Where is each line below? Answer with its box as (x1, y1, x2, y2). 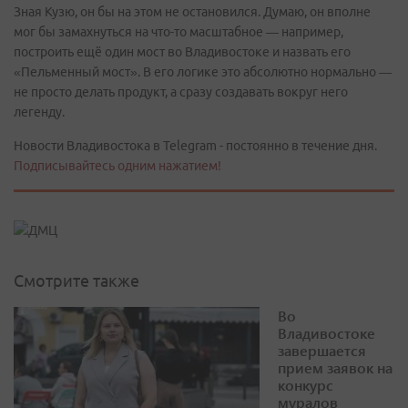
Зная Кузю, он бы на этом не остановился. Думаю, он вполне (14, 4, 371, 19)
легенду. (14, 104, 65, 119)
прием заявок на (278, 358, 393, 378)
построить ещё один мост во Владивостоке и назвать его (14, 44, 351, 59)
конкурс (278, 375, 333, 395)
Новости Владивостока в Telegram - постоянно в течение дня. (14, 138, 377, 153)
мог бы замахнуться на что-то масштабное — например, (14, 24, 343, 39)
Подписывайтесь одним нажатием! (14, 158, 221, 173)
